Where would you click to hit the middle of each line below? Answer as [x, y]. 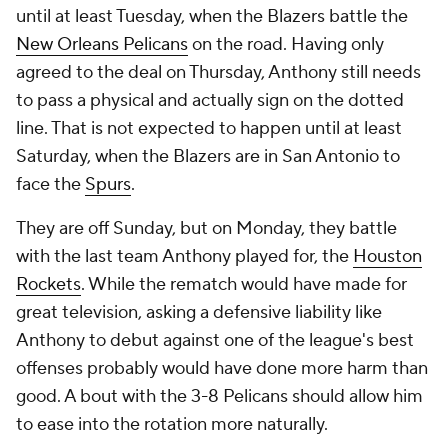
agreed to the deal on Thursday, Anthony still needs [218, 72]
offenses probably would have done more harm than [222, 368]
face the [50, 184]
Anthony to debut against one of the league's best [215, 340]
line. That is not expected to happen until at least [209, 128]
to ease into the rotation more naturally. [174, 424]
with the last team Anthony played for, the [184, 256]
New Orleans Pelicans [102, 44]
